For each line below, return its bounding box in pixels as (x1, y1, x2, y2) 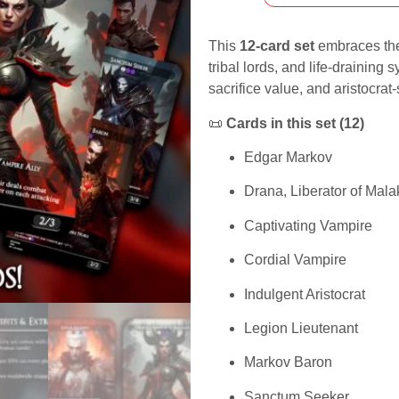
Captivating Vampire (244, 217, 372, 233)
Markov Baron (244, 354, 332, 370)
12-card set (240, 38, 314, 54)
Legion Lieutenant (244, 320, 358, 336)
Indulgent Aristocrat (244, 286, 365, 302)
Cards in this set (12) (226, 115, 364, 131)
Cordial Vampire (244, 252, 346, 268)
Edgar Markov (244, 150, 332, 166)
